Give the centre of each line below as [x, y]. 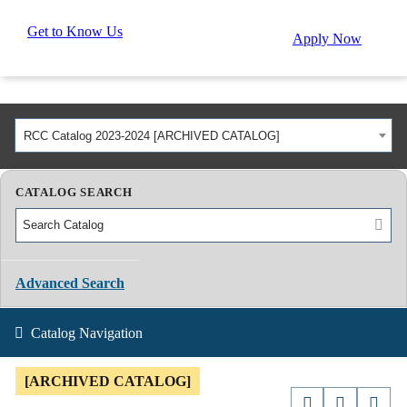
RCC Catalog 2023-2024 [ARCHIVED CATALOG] [151, 136]
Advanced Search [70, 283]
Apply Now [327, 39]
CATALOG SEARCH [74, 192]
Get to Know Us [75, 31]
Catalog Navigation [87, 333]
